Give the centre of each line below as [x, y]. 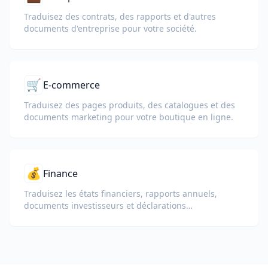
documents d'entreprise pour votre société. [110, 28]
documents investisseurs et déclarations [105, 205]
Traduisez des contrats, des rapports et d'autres [120, 16]
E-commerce [71, 85]
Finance [60, 173]
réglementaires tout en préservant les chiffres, [118, 217]
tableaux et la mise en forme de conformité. [112, 229]
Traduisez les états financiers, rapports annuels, [121, 194]
